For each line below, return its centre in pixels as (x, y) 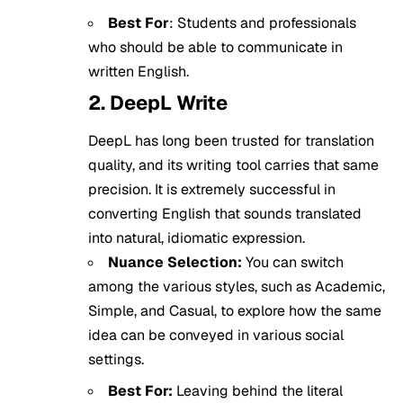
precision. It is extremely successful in (212, 189)
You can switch (295, 262)
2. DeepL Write (158, 103)
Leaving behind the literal (260, 390)
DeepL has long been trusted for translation (231, 140)
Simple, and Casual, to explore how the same (235, 310)
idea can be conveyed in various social (216, 335)
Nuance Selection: (177, 262)
